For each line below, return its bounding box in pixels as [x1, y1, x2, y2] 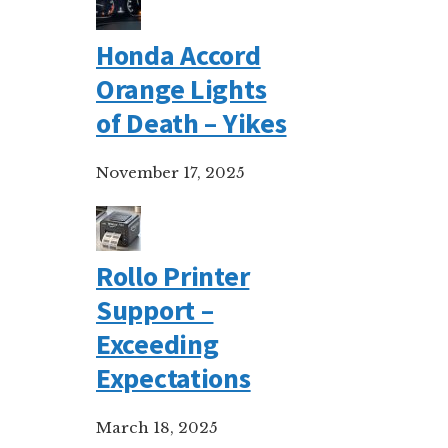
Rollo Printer [96, 258, 250, 294]
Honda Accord [96, 37, 261, 73]
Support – [96, 292, 214, 328]
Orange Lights [96, 71, 267, 107]
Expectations [96, 360, 251, 396]
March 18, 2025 [96, 418, 218, 437]
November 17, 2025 [96, 163, 245, 182]
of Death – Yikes [96, 105, 287, 141]
